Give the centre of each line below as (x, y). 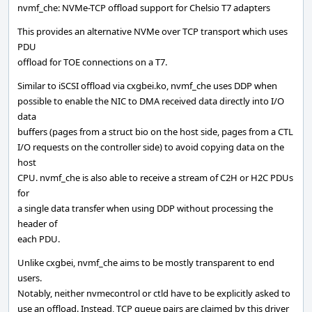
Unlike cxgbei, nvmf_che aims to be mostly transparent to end (146, 263)
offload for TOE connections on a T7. (92, 62)
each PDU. (39, 239)
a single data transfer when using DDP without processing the (145, 208)
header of (37, 224)
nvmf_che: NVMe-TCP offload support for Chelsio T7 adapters (144, 8)
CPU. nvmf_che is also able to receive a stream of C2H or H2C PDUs (155, 178)
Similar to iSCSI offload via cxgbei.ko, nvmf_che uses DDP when (147, 86)
